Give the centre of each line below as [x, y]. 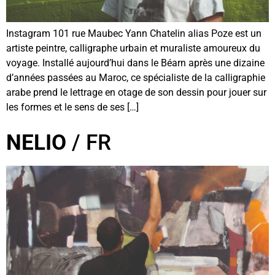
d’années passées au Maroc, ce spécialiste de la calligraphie [136, 78]
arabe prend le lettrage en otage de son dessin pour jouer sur [136, 93]
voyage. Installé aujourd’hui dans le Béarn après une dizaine [135, 63]
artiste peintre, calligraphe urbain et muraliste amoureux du [133, 48]
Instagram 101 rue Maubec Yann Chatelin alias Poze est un [134, 34]
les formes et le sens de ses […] [72, 107]
